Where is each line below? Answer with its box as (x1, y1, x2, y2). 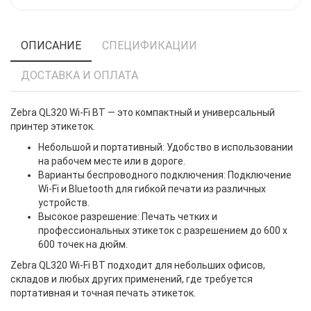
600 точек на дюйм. (38, 239, 128, 251)
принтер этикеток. (10, 121, 95, 133)
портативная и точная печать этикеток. (10, 287, 196, 299)
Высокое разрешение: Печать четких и (38, 211, 217, 223)
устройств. (38, 197, 90, 209)
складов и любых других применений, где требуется (10, 274, 253, 285)
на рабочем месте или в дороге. (38, 155, 185, 167)
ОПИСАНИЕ (21, 39, 81, 53)
